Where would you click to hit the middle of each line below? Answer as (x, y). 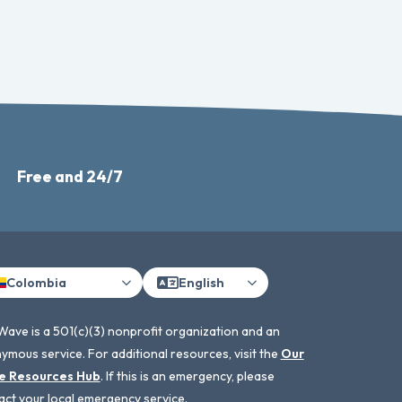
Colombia (36, 282)
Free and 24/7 (70, 176)
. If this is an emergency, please (187, 376)
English (201, 282)
